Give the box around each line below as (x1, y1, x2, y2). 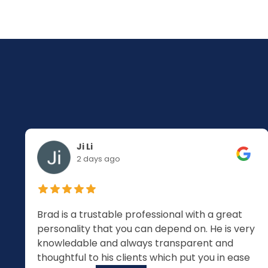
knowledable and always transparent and (37, 236, 234, 250)
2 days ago (77, 153, 121, 165)
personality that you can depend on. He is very (37, 222, 255, 236)
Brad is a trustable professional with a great (37, 208, 243, 221)
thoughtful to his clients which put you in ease (37, 251, 251, 264)
